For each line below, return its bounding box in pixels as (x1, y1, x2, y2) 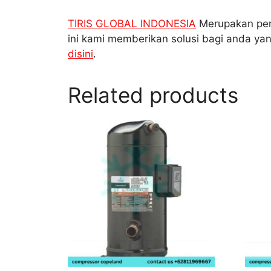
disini (68, 48, 93, 60)
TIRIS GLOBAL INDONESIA (68, 18, 196, 30)
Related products (68, 82, 238, 108)
